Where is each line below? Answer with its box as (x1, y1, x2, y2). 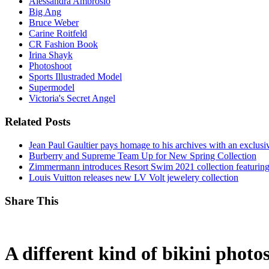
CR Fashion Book (29, 39, 98, 50)
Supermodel (29, 82, 74, 93)
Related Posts (5, 115, 70, 128)
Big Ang (29, 7, 61, 17)
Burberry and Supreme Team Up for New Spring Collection (29, 150, 256, 161)
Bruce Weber (29, 17, 79, 28)
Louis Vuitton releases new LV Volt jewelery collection (29, 172, 238, 183)
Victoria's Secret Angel (29, 93, 115, 104)
